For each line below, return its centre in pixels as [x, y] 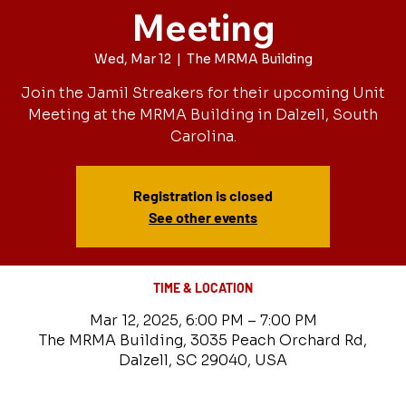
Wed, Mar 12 [132, 59]
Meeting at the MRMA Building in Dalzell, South [203, 115]
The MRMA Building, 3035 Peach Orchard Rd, [203, 340]
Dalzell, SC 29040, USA [203, 360]
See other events [203, 217]
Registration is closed [203, 195]
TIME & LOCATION [203, 288]
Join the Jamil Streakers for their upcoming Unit [203, 93]
